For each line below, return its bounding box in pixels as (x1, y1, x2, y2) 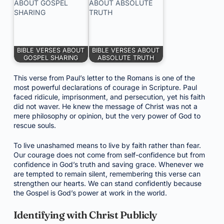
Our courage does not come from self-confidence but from (13, 150, 205, 159)
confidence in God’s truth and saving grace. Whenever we (13, 160, 203, 168)
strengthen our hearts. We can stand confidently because (13, 179, 201, 187)
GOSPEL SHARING (23, 54, 78, 62)
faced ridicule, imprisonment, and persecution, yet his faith (13, 92, 205, 101)
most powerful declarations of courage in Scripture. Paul (13, 83, 197, 91)
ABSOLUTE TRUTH (97, 54, 154, 62)
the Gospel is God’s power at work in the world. (13, 188, 167, 197)
